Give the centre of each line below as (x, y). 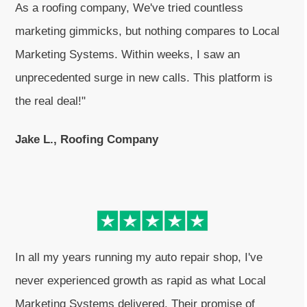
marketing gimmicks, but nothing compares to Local (147, 31)
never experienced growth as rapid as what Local (140, 280)
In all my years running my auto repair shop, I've (139, 257)
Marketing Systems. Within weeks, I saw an (127, 54)
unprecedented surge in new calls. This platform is (144, 77)
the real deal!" (52, 101)
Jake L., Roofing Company (87, 139)
